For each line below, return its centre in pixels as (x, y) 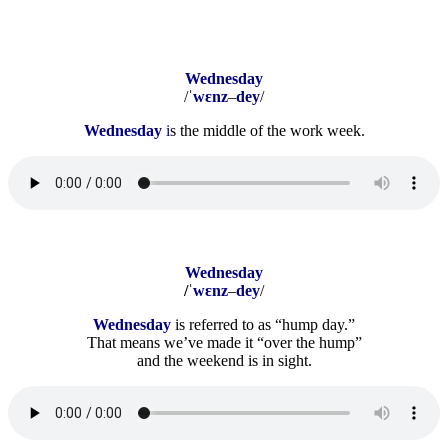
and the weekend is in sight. (224, 360)
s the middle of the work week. (267, 130)
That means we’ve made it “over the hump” (224, 342)
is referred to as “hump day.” (265, 324)
